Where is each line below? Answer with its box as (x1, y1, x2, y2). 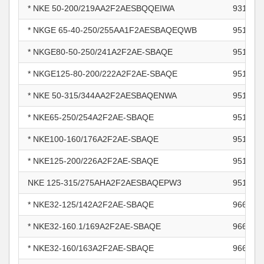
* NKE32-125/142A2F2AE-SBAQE (28, 200, 154, 209)
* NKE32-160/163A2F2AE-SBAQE (28, 243, 154, 253)
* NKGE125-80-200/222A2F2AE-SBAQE (28, 69, 177, 78)
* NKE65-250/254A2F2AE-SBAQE (28, 113, 154, 122)
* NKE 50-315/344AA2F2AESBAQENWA (28, 91, 177, 100)
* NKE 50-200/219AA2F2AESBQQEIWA (28, 4, 174, 13)
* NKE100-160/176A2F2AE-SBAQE (28, 134, 159, 144)
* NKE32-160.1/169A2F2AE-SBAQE (28, 222, 161, 231)
